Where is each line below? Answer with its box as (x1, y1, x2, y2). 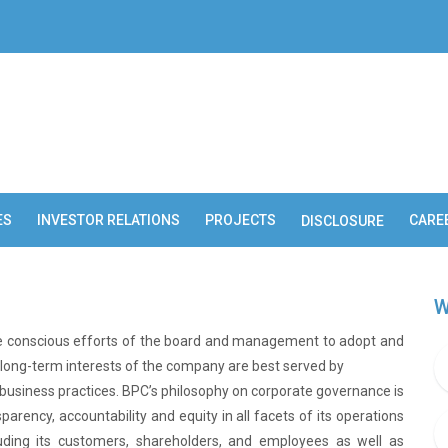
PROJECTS (205, 212, 276, 228)
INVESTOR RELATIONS (37, 212, 180, 228)
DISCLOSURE (301, 213, 384, 229)
